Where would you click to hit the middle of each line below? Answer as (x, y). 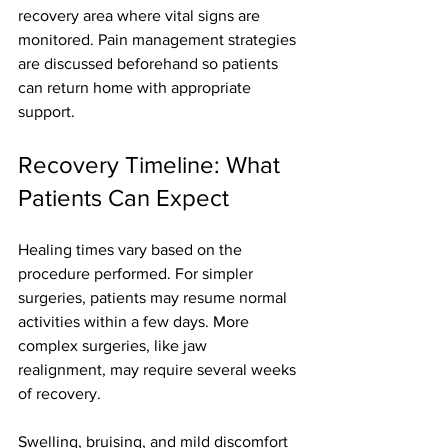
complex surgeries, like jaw (114, 346)
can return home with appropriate (136, 88)
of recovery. (59, 394)
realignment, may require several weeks (159, 370)
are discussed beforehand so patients (150, 64)
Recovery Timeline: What (152, 165)
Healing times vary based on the (132, 250)
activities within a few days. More (135, 322)
